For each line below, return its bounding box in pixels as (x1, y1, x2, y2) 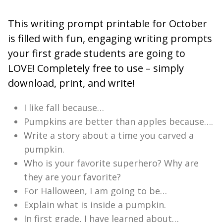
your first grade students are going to (8, 47, 185, 60)
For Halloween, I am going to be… (24, 185, 167, 197)
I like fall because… (24, 102, 104, 114)
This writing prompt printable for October (8, 17, 207, 31)
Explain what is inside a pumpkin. (24, 199, 166, 211)
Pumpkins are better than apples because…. (24, 115, 213, 128)
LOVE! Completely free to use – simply (8, 61, 184, 75)
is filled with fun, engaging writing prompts (8, 32, 212, 46)
